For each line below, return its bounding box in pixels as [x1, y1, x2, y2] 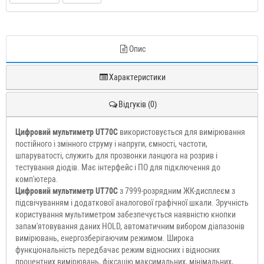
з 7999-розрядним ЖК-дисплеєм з [120, 186, 235, 196]
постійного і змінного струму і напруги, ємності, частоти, [15, 139, 207, 149]
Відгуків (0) [118, 100, 157, 110]
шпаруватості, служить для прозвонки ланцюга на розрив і [15, 151, 217, 161]
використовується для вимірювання [120, 127, 245, 137]
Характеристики [109, 72, 166, 82]
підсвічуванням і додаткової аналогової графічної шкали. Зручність [15, 198, 249, 208]
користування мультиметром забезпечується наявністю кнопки [15, 210, 236, 220]
